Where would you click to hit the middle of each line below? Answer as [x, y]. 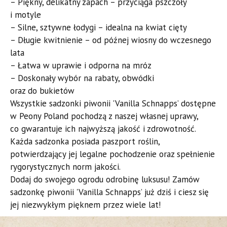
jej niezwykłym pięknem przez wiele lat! [85, 204]
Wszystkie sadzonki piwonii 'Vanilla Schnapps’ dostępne [113, 103]
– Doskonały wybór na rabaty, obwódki [82, 78]
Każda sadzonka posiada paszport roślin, [85, 141]
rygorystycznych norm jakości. [65, 166]
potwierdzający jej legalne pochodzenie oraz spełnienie [112, 154]
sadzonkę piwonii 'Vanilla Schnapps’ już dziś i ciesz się [109, 192]
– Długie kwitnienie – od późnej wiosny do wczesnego [111, 40]
